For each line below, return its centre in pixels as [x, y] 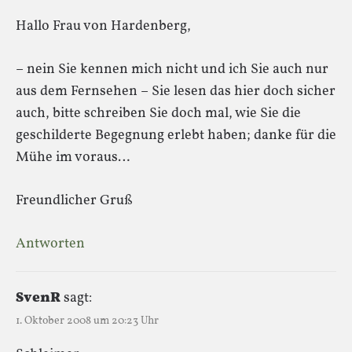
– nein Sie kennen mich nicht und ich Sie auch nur [172, 69]
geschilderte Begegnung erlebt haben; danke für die [176, 135]
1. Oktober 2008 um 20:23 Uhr [87, 321]
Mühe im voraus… [73, 157]
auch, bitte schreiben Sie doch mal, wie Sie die [158, 113]
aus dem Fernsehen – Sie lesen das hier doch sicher [176, 91]
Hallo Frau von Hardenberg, [103, 26]
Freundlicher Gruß [74, 200]
